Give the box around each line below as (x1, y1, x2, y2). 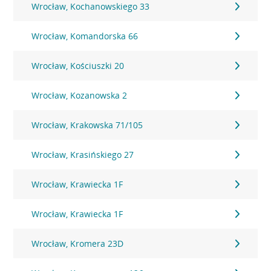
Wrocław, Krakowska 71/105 (31, 119, 143, 131)
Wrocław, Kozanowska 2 (31, 90, 128, 101)
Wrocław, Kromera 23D (31, 238, 124, 249)
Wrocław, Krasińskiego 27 (31, 149, 134, 160)
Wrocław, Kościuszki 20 (31, 60, 125, 71)
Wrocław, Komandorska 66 (31, 30, 139, 42)
